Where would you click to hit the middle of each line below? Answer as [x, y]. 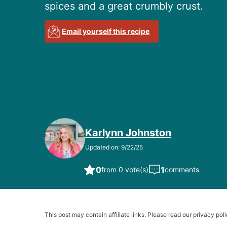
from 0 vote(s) [125, 170]
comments [182, 170]
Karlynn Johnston [128, 133]
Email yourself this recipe [106, 31]
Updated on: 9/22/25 [114, 147]
